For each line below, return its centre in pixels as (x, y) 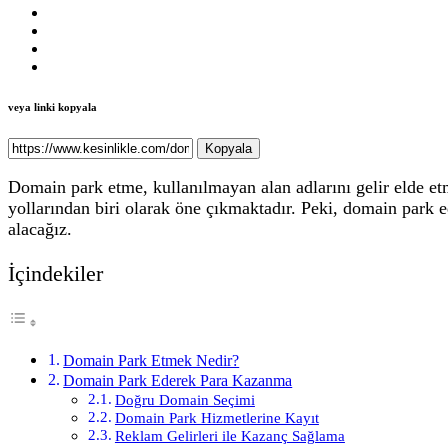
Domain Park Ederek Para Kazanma (178, 381)
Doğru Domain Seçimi (184, 400)
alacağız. (40, 228)
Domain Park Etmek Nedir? (151, 361)
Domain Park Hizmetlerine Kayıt (216, 418)
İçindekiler (55, 273)
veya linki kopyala (52, 107)
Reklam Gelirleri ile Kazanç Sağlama (229, 436)
